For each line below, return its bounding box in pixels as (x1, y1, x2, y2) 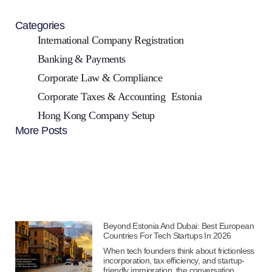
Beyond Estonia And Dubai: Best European (103, 221, 254, 231)
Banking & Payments (38, 53, 126, 66)
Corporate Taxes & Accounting (38, 90, 166, 103)
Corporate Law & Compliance (38, 72, 163, 84)
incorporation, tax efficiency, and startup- (103, 256, 245, 266)
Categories (15, 19, 65, 32)
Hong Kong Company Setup (38, 109, 155, 122)
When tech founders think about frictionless (103, 246, 254, 256)
